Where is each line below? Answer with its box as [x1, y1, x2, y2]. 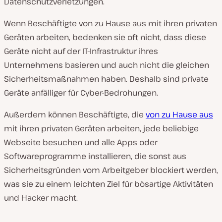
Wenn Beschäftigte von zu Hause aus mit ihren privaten [4, 18, 217, 29]
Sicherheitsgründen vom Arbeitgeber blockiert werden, [4, 165, 218, 175]
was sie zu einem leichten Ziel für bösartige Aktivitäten [4, 178, 213, 189]
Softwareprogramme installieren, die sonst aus [4, 151, 186, 162]
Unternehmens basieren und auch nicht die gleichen [4, 59, 209, 70]
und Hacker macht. [4, 192, 78, 203]
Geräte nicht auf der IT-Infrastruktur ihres [4, 46, 158, 56]
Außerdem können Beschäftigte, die [4, 109, 146, 120]
